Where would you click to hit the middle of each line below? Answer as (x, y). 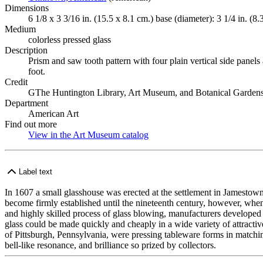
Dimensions (27, 8)
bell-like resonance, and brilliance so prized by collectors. (110, 245)
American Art (53, 114)
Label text (36, 171)
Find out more (31, 124)
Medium (20, 29)
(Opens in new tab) (184, 135)
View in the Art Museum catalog (88, 135)
